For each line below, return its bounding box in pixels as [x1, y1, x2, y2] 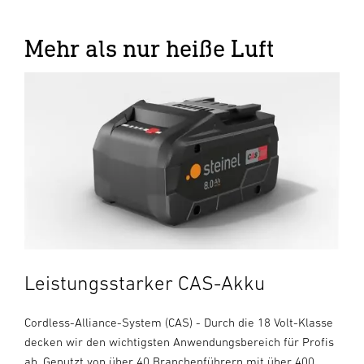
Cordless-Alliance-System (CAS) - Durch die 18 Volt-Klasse [24, 315, 333, 330]
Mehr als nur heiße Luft [24, 32, 275, 62]
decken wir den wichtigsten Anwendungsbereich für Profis [24, 335, 334, 349]
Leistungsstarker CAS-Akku [24, 271, 265, 295]
